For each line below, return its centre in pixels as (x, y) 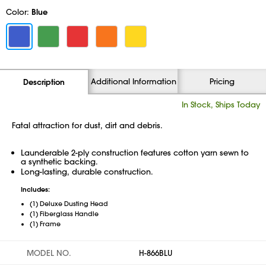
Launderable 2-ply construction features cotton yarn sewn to (135, 152)
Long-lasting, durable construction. (87, 171)
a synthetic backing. (59, 161)
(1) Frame (45, 224)
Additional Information (133, 81)
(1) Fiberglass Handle (64, 214)
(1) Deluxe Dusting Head (69, 204)
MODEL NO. (49, 253)
